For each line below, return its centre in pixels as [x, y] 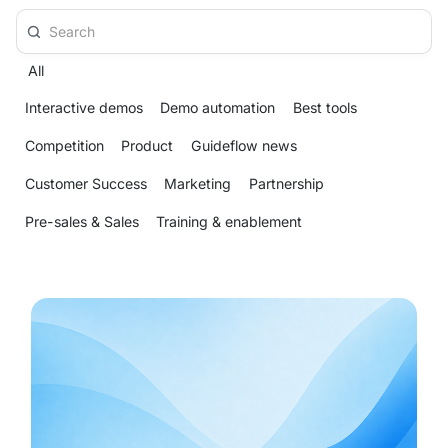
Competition [64, 146]
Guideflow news [244, 146]
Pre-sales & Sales [81, 222]
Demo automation [218, 108]
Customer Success [85, 184]
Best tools [325, 108]
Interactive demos [83, 108]
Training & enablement [229, 222]
